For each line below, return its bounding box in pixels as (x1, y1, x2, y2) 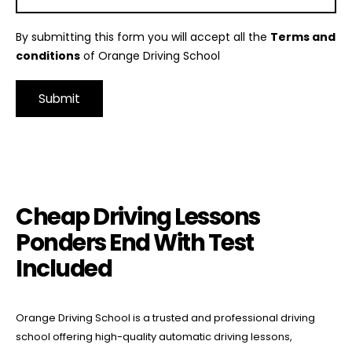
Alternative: (16, 133, 78, 149)
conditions (16, 48, 80, 64)
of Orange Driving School (80, 48, 220, 64)
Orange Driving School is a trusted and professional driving (16, 310, 315, 325)
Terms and (270, 29, 335, 46)
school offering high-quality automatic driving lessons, (16, 328, 292, 344)
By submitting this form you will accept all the (16, 29, 270, 46)
